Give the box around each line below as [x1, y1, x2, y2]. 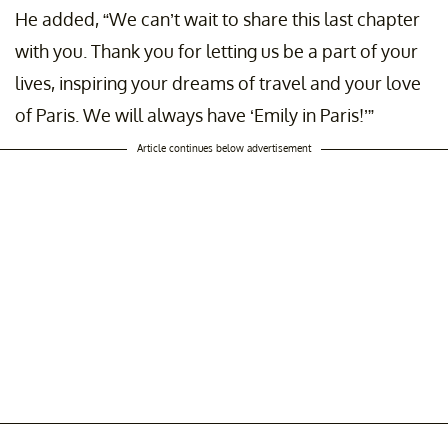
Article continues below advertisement [137, 142, 311, 155]
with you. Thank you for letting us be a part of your [15, 40, 418, 63]
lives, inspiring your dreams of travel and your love [15, 72, 421, 95]
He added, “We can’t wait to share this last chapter [15, 8, 420, 31]
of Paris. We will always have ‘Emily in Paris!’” [15, 104, 374, 127]
